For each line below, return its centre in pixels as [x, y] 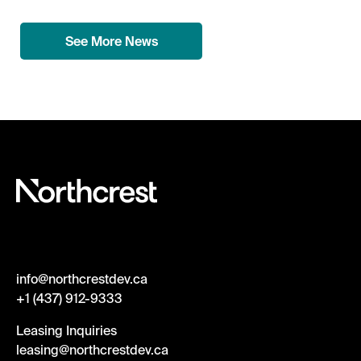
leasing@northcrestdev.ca [92, 349]
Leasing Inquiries [66, 330]
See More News [111, 41]
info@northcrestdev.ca [82, 278]
